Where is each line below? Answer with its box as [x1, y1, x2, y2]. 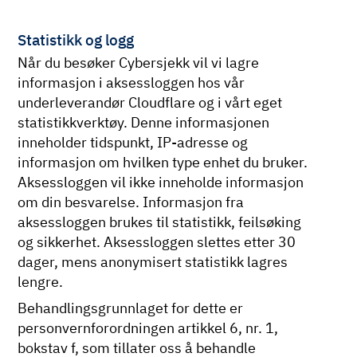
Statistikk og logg [18, 29, 135, 49]
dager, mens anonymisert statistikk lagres [18, 252, 288, 271]
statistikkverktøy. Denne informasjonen [18, 112, 270, 131]
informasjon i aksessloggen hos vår [18, 73, 245, 92]
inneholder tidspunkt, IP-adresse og [18, 132, 249, 151]
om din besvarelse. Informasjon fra [18, 192, 245, 211]
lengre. [18, 272, 64, 291]
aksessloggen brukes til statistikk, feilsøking [18, 212, 302, 231]
